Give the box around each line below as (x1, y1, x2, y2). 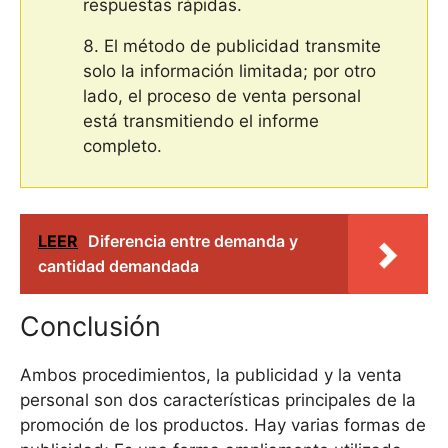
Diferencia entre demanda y (88, 230, 298, 251)
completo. (83, 136, 162, 157)
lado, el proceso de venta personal (83, 86, 361, 107)
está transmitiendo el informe (83, 111, 319, 132)
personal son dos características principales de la (20, 389, 416, 410)
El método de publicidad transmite (104, 36, 381, 57)
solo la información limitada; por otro (83, 61, 376, 82)
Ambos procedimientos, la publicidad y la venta (20, 364, 402, 385)
